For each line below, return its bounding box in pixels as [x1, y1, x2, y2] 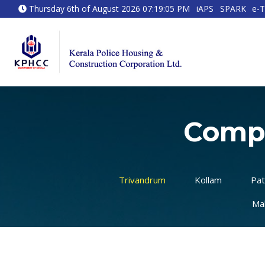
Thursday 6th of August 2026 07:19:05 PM [26, 3, 192, 14]
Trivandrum [119, 174, 166, 186]
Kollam [195, 174, 222, 186]
